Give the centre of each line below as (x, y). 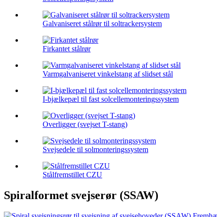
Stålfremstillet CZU (72, 175)
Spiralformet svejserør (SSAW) (81, 195)
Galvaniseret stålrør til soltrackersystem (102, 24)
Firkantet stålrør (67, 49)
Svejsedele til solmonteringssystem (95, 150)
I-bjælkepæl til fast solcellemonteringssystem (111, 99)
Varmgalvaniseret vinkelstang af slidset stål (108, 74)
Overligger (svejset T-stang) (85, 124)
